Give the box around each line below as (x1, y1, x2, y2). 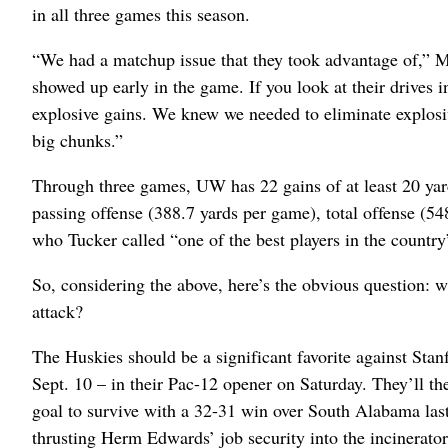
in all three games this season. (32, 2, 250, 27)
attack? (32, 299, 83, 324)
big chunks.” (32, 128, 123, 153)
